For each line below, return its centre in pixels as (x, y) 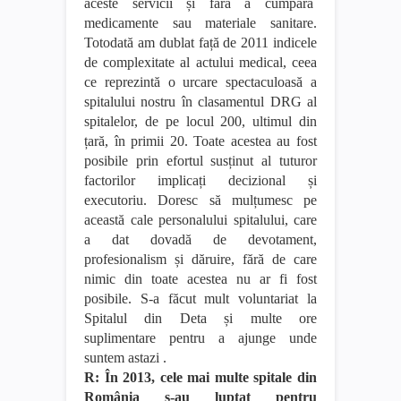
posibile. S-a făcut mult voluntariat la (200, 298)
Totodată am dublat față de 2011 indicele (200, 42)
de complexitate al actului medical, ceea (200, 62)
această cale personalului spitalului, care (200, 219)
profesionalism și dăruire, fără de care (200, 259)
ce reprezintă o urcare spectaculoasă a (200, 81)
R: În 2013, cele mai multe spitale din (200, 377)
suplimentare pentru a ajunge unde (200, 337)
